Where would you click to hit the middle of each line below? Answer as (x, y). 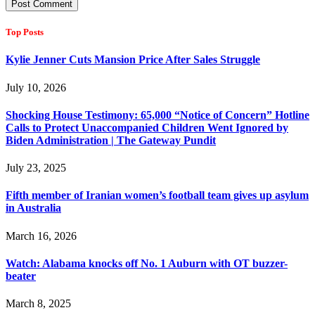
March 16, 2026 (41, 236)
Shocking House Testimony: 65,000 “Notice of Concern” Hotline (157, 115)
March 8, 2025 (38, 304)
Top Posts (25, 32)
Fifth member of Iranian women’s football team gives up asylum (157, 195)
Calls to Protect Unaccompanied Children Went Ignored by (147, 127)
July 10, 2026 (36, 87)
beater (21, 276)
